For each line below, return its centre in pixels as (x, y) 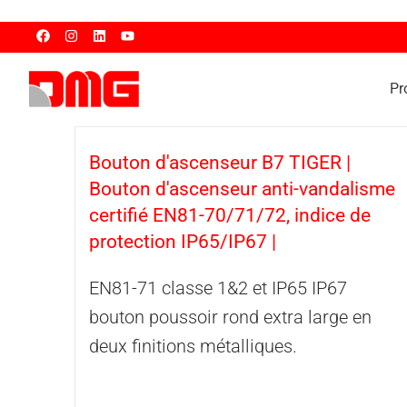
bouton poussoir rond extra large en (230, 317)
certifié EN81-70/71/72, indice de (230, 215)
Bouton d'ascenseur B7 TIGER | (220, 163)
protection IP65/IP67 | (183, 242)
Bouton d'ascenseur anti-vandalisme (242, 189)
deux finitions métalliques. (193, 346)
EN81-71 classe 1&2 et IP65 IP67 (218, 288)
